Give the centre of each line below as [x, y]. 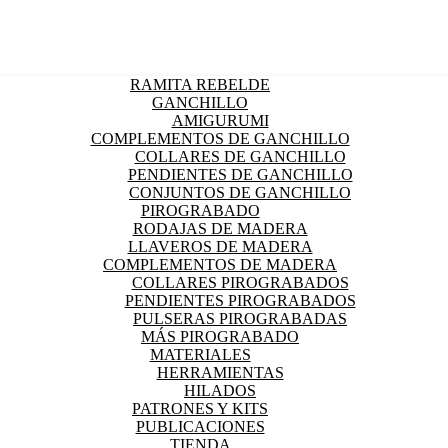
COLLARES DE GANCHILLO [240, 156]
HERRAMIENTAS [220, 372]
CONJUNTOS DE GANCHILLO [240, 192]
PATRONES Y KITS [200, 408]
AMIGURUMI [220, 120]
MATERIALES [200, 354]
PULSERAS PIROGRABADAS [240, 318]
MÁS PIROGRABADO [220, 336]
